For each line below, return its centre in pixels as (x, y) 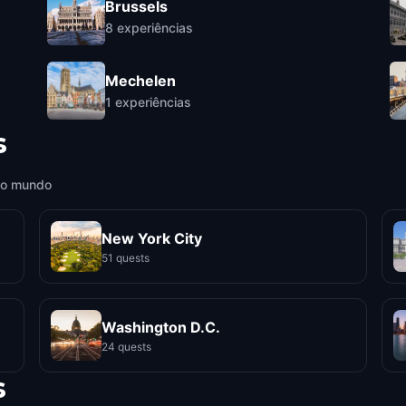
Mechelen (140, 80)
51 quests (125, 257)
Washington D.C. (160, 327)
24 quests (126, 346)
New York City (151, 238)
